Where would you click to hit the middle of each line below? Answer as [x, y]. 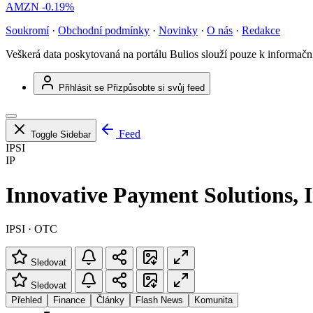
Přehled [27, 300]
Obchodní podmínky [104, 31]
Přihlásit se [81, 88]
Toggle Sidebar [61, 135]
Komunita [213, 300]
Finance [69, 300]
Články [110, 300]
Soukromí [27, 31]
